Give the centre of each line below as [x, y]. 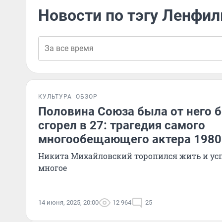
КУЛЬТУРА [55, 97]
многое [53, 168]
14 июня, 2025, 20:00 [68, 202]
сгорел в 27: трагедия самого [122, 125]
